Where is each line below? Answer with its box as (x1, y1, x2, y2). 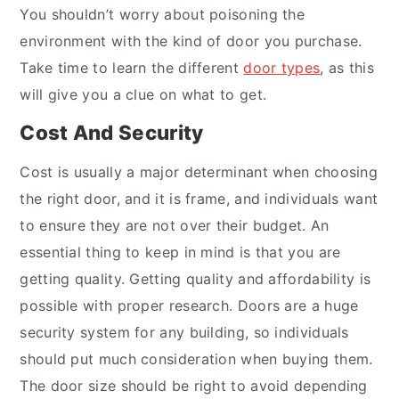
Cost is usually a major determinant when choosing (20, 162, 379, 181)
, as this (320, 58, 375, 77)
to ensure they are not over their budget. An (20, 216, 330, 234)
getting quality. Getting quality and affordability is (20, 269, 371, 288)
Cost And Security (20, 119, 204, 144)
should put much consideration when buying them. (20, 349, 373, 368)
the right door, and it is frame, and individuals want (20, 189, 379, 208)
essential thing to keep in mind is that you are (20, 242, 341, 261)
